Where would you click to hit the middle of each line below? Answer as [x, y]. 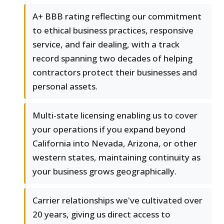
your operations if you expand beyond [109, 129]
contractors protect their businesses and [115, 72]
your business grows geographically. [104, 171]
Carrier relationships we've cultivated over [117, 200]
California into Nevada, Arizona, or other [115, 143]
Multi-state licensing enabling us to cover [115, 115]
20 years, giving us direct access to [101, 214]
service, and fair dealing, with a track [106, 44]
